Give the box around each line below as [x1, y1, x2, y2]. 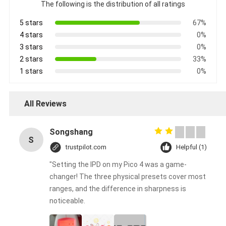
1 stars [19, 67, 43, 76]
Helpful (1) [176, 143, 207, 151]
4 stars [19, 31, 43, 39]
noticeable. [49, 197, 85, 205]
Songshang [49, 127, 93, 137]
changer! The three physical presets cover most [49, 173, 206, 181]
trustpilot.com [65, 143, 106, 151]
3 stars [19, 43, 43, 51]
